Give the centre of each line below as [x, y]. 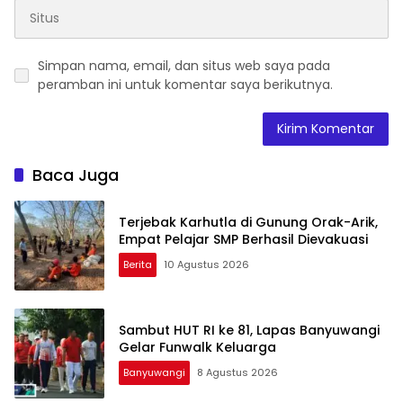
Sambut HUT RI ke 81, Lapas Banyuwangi [249, 330]
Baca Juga [76, 175]
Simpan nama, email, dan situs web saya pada [184, 65]
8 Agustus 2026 [237, 372]
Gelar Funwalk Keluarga [197, 347]
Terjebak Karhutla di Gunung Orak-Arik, [248, 222]
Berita [138, 264]
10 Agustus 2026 [206, 264]
